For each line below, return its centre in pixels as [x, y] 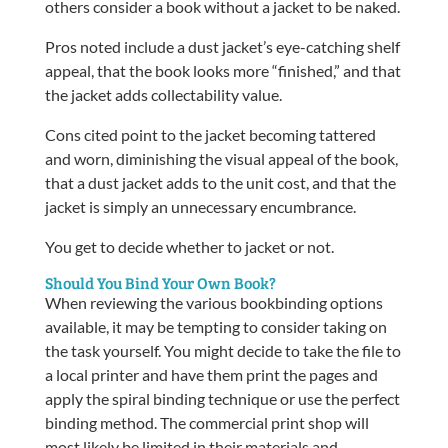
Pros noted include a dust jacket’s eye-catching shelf [222, 46]
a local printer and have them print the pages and [211, 374]
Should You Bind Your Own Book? [160, 282]
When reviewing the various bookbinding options [213, 302]
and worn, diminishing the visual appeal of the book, [221, 158]
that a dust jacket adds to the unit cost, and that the [220, 182]
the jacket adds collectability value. [163, 94]
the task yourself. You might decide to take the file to [222, 350]
